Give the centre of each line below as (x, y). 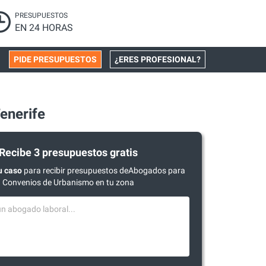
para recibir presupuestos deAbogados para (103, 170)
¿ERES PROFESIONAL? (158, 59)
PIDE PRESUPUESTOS (55, 59)
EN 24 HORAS (44, 28)
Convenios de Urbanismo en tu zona (69, 182)
